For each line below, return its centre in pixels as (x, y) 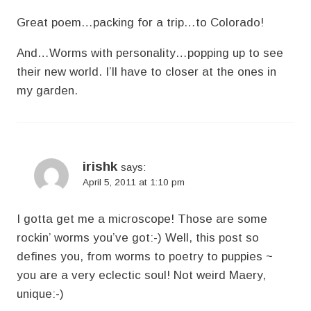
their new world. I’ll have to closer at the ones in (146, 72)
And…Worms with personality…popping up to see (150, 53)
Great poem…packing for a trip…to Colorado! (140, 22)
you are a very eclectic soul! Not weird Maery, (141, 275)
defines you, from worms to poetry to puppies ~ (145, 256)
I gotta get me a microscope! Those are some (142, 219)
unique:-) (40, 294)
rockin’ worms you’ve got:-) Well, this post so (138, 237)
